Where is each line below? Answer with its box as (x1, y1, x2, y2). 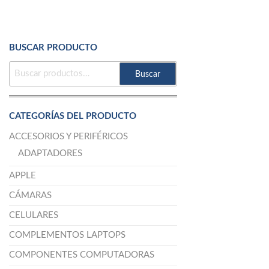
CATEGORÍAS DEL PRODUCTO (9, 112, 136, 121)
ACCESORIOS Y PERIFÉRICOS (9, 132, 128, 142)
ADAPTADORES (18, 149, 82, 159)
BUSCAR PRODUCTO (9, 43, 97, 53)
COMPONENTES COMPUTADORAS (9, 250, 154, 260)
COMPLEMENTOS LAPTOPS (9, 231, 125, 240)
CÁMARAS (9, 191, 52, 201)
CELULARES (9, 211, 58, 220)
